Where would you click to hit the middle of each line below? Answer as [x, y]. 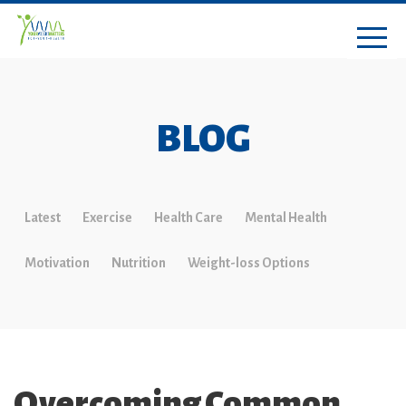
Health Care [188, 217]
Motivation [57, 263]
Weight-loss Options [249, 263]
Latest [43, 217]
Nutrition [139, 263]
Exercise [107, 217]
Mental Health [286, 217]
